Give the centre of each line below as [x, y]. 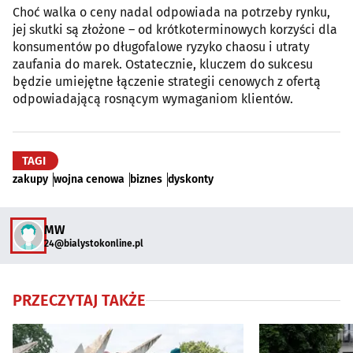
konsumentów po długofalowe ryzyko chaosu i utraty [161, 47]
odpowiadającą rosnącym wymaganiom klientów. [153, 99]
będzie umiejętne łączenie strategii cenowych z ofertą [167, 82]
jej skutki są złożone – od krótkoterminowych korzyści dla [175, 30]
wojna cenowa [89, 179]
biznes [146, 179]
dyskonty [191, 179]
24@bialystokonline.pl [94, 243]
